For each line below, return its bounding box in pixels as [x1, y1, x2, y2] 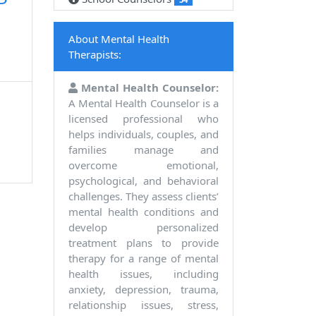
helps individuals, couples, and [68, 127, 219, 142]
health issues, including [68, 267, 219, 281]
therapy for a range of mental [68, 251, 219, 266]
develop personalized [68, 220, 219, 235]
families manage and [68, 142, 219, 157]
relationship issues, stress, [68, 298, 219, 312]
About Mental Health [68, 32, 169, 47]
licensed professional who [68, 111, 219, 126]
